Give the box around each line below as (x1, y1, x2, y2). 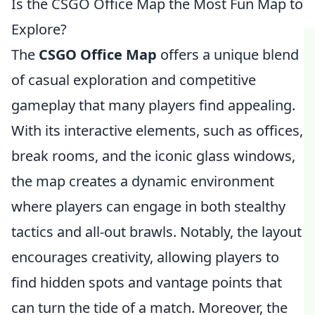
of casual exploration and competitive (11, 70, 256, 89)
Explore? (11, 20, 67, 39)
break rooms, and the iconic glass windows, (11, 146, 295, 165)
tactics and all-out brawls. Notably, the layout (11, 222, 302, 241)
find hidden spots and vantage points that (11, 273, 282, 292)
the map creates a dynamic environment (11, 172, 274, 191)
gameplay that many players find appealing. (11, 96, 295, 115)
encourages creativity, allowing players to (11, 247, 279, 266)
